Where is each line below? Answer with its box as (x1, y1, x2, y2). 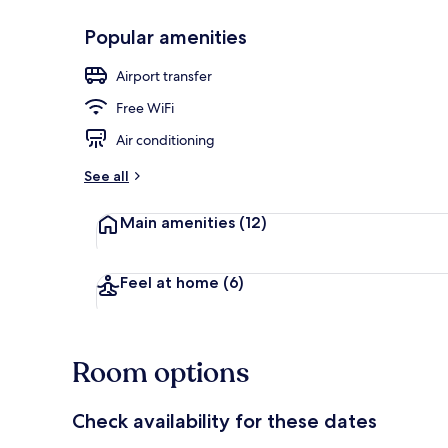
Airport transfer (116, 66, 212, 85)
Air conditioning (116, 130, 215, 149)
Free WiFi (116, 98, 174, 117)
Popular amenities (84, 24, 247, 49)
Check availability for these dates (72, 408, 377, 433)
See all (84, 166, 129, 185)
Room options (72, 353, 249, 392)
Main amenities (120, 212, 235, 232)
